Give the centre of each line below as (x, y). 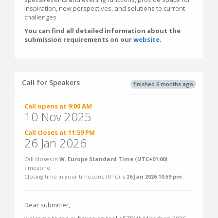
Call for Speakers (51, 82)
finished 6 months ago (163, 84)
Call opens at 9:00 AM (58, 106)
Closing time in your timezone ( (66, 176)
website (146, 39)
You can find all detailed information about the (102, 31)
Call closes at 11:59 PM (60, 132)
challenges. (41, 17)
